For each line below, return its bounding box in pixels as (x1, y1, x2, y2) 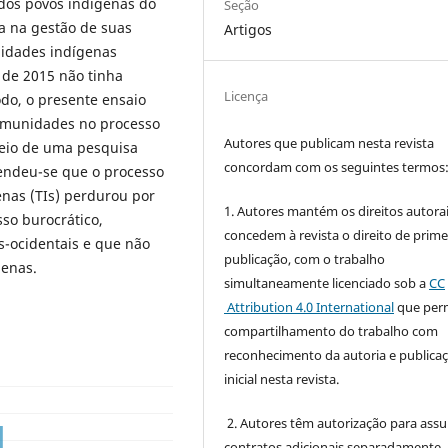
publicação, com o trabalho (224, 249, 386, 268)
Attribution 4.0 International (224, 297, 395, 316)
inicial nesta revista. (224, 369, 340, 388)
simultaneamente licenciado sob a (224, 273, 430, 292)
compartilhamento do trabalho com (224, 321, 439, 340)
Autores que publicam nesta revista (224, 133, 435, 152)
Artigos (224, 19, 273, 39)
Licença (224, 86, 269, 105)
